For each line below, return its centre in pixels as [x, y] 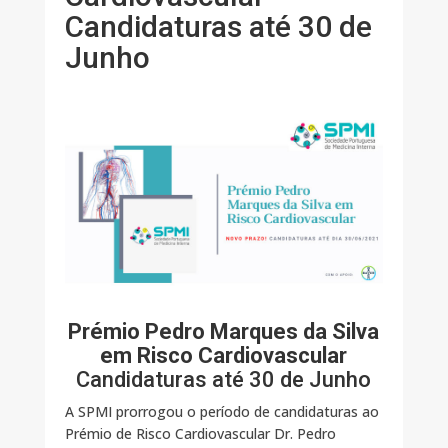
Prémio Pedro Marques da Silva [224, 332]
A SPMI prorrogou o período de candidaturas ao [221, 412]
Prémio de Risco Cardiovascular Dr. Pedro [200, 434]
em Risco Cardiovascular [224, 356]
